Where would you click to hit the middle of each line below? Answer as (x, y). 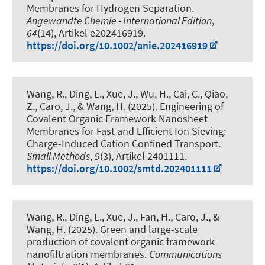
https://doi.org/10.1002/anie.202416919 (117, 45)
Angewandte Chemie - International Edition (119, 20)
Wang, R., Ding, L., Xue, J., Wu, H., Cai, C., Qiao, (127, 93)
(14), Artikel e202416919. (91, 33)
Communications (185, 254)
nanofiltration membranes (85, 254)
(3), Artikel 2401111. (143, 156)
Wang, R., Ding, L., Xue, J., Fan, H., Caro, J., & (123, 217)
